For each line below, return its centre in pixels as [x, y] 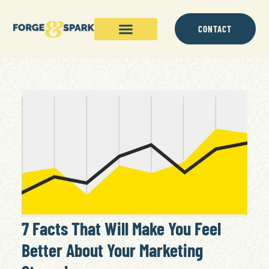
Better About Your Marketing [112, 249]
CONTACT [215, 29]
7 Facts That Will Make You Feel [121, 228]
